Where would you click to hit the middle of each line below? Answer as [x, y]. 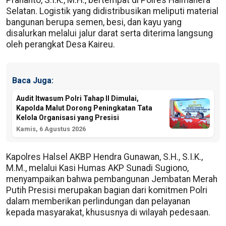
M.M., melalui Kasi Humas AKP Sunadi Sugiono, [97, 168]
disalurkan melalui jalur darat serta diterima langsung [109, 33]
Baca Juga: [33, 80]
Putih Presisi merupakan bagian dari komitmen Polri [107, 190]
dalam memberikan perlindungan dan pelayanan [98, 201]
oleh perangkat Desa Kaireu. [61, 44]
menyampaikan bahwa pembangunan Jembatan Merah [112, 179]
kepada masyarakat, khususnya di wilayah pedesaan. [108, 212]
